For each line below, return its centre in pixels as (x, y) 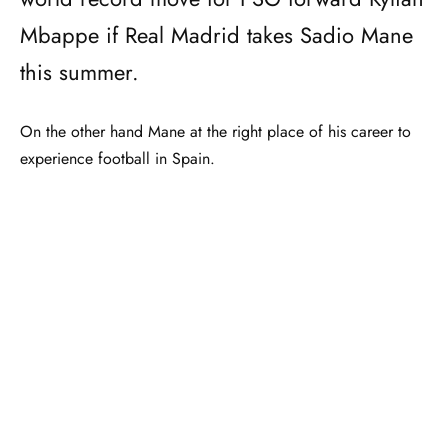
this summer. (79, 71)
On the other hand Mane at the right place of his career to (215, 131)
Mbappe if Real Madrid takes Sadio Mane (216, 34)
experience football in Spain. (117, 158)
